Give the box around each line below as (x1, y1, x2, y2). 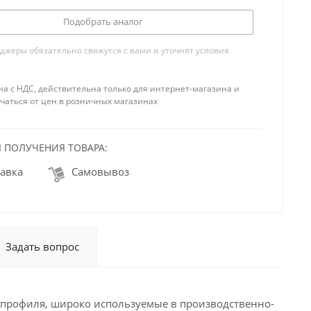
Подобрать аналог (62, 15, 143, 28)
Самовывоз (72, 165, 129, 178)
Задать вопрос (6, 239, 79, 253)
